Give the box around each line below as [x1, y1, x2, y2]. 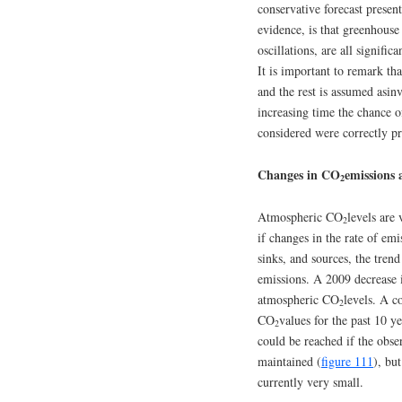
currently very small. [258, 372, 363, 390]
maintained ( [258, 352, 321, 370]
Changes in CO [258, 164, 340, 184]
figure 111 [321, 352, 373, 370]
